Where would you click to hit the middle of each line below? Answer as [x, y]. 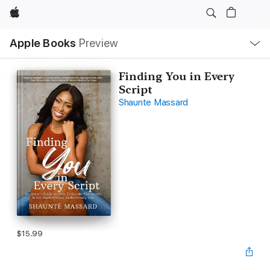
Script [135, 89]
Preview [99, 43]
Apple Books [43, 43]
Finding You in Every [176, 76]
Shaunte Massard [153, 102]
